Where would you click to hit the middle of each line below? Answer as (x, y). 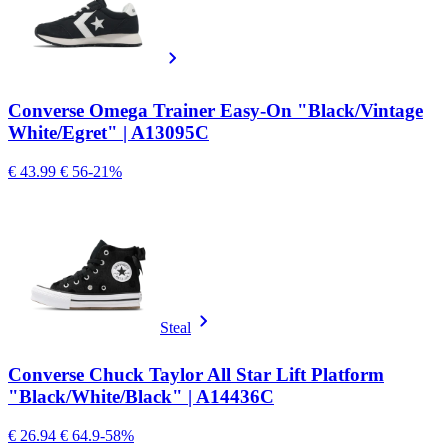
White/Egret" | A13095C (108, 133)
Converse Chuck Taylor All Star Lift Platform (196, 374)
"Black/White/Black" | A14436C (141, 396)
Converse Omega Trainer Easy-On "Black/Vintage (215, 111)
